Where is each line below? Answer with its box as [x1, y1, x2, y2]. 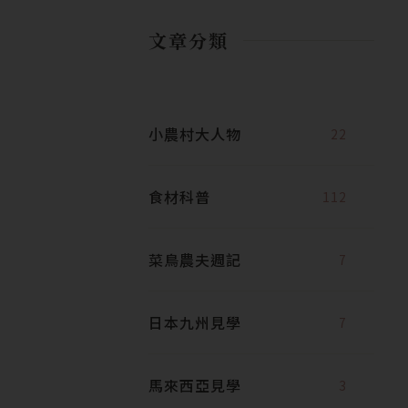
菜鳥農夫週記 [148, 248, 242, 270]
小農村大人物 [148, 122, 242, 145]
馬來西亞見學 [148, 373, 242, 396]
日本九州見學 [148, 311, 242, 333]
